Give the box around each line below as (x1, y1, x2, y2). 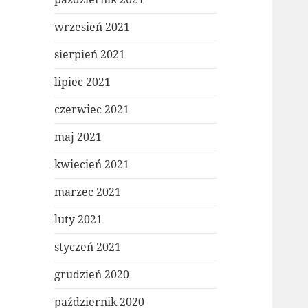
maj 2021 (54, 129, 102, 145)
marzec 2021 (54, 184, 122, 200)
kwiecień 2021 (54, 157, 130, 173)
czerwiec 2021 (54, 102, 130, 118)
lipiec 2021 (54, 74, 111, 90)
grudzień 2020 (54, 267, 130, 283)
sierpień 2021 (54, 47, 126, 63)
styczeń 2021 (54, 239, 122, 255)
